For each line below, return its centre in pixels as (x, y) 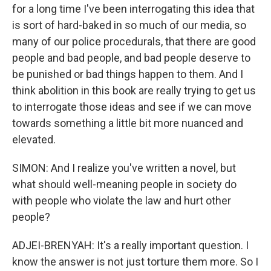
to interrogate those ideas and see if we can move (132, 107)
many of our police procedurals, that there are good (134, 41)
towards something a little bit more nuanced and (128, 123)
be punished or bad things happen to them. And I (128, 74)
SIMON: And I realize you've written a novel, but (124, 168)
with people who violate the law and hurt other (122, 201)
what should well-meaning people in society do (124, 184)
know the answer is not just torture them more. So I (135, 262)
